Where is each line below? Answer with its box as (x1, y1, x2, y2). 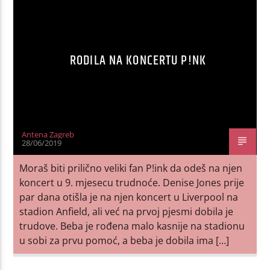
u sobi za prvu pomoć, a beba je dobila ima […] (19, 233, 230, 247)
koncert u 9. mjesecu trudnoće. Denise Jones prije (19, 175, 245, 189)
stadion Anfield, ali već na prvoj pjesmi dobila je (19, 204, 234, 218)
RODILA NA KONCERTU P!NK (70, 49, 206, 71)
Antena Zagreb (22, 128, 75, 140)
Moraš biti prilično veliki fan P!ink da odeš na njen (19, 161, 243, 175)
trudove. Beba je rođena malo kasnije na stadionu (19, 219, 245, 233)
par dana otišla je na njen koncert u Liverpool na (19, 190, 239, 204)
